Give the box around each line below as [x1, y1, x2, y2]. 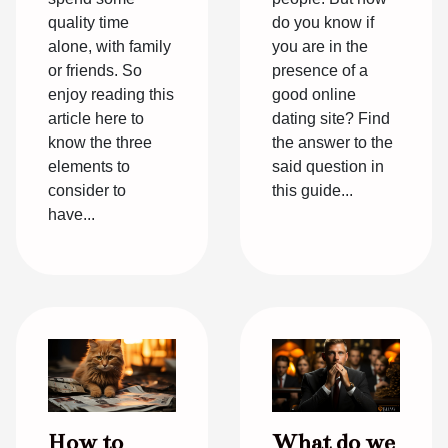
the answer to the [272, 133, 393, 151]
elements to [48, 157, 130, 175]
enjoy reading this [48, 85, 174, 103]
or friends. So [48, 61, 142, 79]
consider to [48, 181, 126, 199]
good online [272, 85, 356, 103]
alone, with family [48, 37, 171, 55]
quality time [48, 13, 129, 31]
